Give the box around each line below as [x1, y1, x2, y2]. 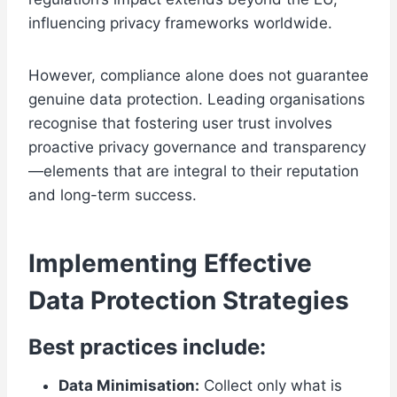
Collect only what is [199, 377, 342, 395]
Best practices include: [28, 334, 266, 361]
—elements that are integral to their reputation [28, 162, 359, 181]
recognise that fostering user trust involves [28, 114, 332, 133]
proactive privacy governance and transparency [28, 138, 366, 157]
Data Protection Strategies [28, 285, 349, 316]
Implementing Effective [28, 248, 312, 279]
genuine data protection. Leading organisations [28, 90, 365, 109]
